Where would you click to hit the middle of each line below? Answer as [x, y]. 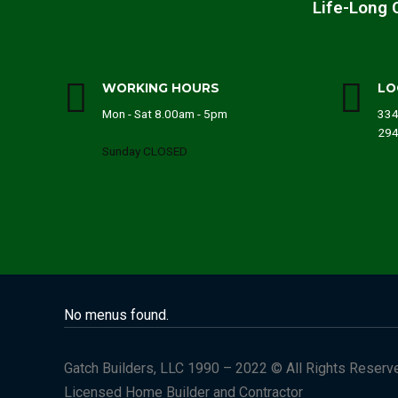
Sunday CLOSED [145, 151]
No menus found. [116, 314]
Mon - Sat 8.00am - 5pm [165, 113]
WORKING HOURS [161, 88]
